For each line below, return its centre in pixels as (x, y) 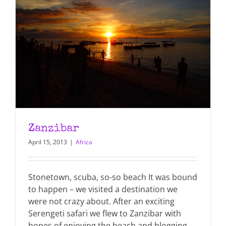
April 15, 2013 (48, 142)
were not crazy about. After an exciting (101, 201)
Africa (84, 142)
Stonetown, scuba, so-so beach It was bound (113, 177)
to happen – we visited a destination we (103, 189)
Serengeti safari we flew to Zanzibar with (105, 213)
